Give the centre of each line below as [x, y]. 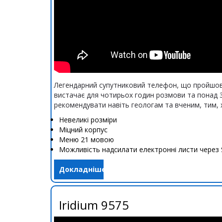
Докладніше [83, 169]
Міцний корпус [83, 130]
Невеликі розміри [88, 120]
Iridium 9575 [94, 205]
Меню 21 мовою [86, 139]
